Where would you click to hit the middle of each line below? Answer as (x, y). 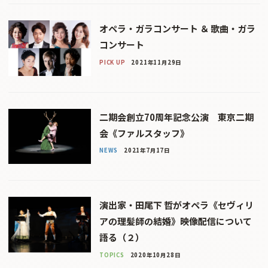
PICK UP (112, 62)
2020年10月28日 (155, 255)
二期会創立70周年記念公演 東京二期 (176, 117)
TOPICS (112, 255)
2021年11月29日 (156, 62)
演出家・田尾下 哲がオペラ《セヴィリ (176, 205)
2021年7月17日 (147, 150)
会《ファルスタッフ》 (144, 133)
